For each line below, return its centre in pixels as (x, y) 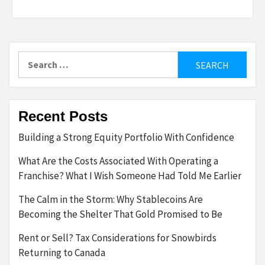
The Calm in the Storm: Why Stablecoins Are (111, 200)
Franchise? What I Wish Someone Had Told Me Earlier (130, 176)
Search (33, 58)
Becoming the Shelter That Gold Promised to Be (120, 214)
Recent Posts (63, 117)
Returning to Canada (62, 253)
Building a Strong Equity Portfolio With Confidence (126, 138)
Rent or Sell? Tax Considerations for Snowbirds (117, 238)
